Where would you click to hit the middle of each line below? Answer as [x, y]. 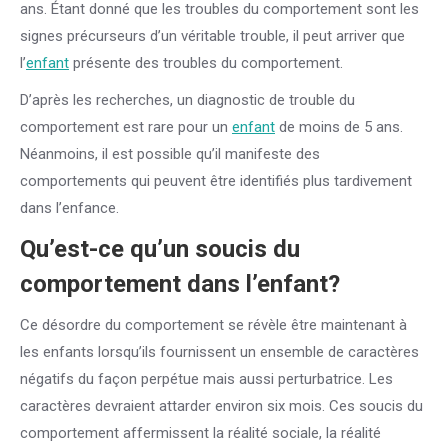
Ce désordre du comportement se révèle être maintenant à [213, 325]
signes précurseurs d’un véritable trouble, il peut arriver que [212, 36]
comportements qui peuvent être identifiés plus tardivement [216, 181]
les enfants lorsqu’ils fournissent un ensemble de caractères [219, 352]
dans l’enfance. [69, 208]
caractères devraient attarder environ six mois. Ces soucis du [221, 406]
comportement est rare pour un [126, 127]
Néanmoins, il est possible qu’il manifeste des [170, 154]
